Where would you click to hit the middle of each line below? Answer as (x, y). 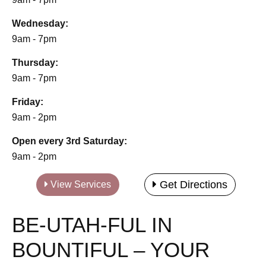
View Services (80, 184)
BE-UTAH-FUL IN (92, 224)
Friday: (28, 102)
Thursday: (35, 62)
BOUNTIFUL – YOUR (111, 249)
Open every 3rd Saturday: (69, 141)
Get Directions (192, 184)
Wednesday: (40, 23)
